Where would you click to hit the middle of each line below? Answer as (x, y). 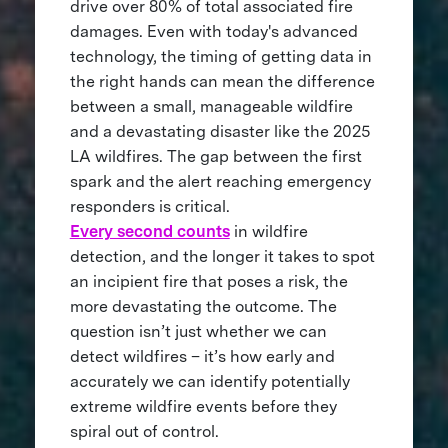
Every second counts (149, 232)
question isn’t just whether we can (198, 332)
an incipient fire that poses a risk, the (208, 282)
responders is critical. (149, 207)
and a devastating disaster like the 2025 (219, 132)
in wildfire (268, 232)
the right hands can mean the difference (222, 82)
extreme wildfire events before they (203, 407)
